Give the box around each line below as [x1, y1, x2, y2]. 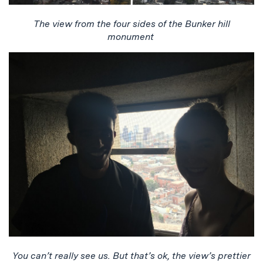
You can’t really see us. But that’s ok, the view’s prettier [12, 249, 251, 261]
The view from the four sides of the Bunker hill [33, 18, 230, 30]
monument [107, 31, 156, 43]
